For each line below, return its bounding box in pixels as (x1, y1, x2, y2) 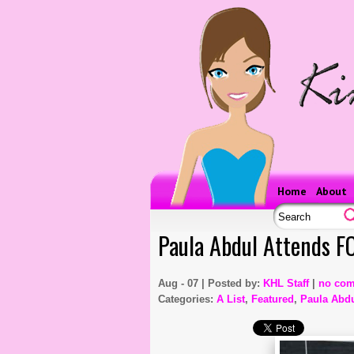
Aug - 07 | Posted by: (158, 277, 263, 289)
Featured (251, 293, 294, 305)
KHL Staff (263, 277, 309, 289)
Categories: (158, 293, 217, 305)
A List (217, 293, 245, 305)
